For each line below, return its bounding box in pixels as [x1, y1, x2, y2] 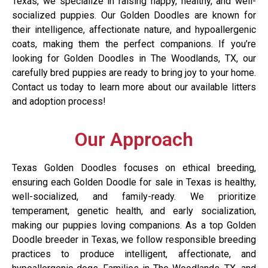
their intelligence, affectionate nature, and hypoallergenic [12, 24, 256, 36]
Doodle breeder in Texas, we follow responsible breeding [12, 233, 256, 245]
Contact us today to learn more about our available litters [12, 81, 256, 93]
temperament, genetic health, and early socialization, [12, 205, 256, 217]
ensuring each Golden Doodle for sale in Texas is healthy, [12, 176, 256, 188]
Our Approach [75, 127, 193, 151]
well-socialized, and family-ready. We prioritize [12, 190, 256, 202]
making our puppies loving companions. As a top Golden [12, 219, 256, 231]
